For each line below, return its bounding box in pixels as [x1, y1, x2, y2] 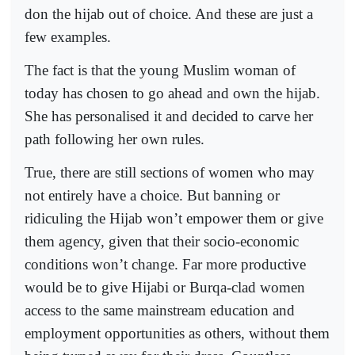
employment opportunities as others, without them [25, 325, 330, 342]
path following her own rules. [25, 130, 204, 147]
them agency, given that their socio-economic [25, 233, 299, 250]
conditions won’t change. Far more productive [25, 256, 306, 273]
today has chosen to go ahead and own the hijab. [25, 84, 320, 101]
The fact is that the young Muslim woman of [25, 61, 296, 78]
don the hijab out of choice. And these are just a [25, 5, 313, 22]
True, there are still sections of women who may [25, 164, 315, 181]
